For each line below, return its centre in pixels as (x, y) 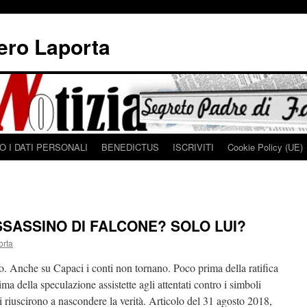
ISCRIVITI (193, 147)
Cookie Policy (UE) (265, 147)
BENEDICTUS (130, 147)
